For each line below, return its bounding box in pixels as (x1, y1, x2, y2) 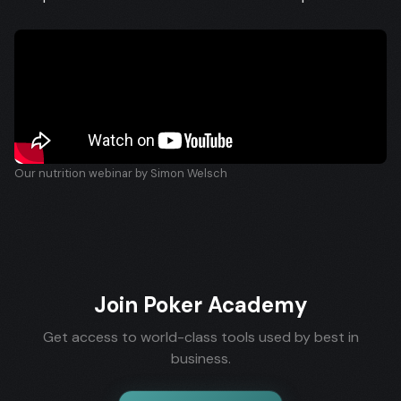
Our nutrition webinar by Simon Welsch (14, 166, 227, 181)
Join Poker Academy (93, 291, 308, 319)
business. (170, 349, 231, 368)
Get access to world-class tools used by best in (42, 328, 359, 346)
